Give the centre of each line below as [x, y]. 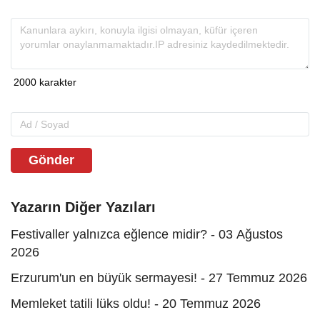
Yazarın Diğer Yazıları [83, 207]
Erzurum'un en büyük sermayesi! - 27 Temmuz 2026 [159, 277]
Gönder [51, 160]
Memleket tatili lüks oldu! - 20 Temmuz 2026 [136, 303]
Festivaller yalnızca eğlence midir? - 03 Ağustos [147, 234]
